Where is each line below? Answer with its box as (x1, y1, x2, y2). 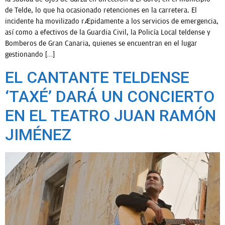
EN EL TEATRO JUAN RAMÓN (5, 105, 216, 125)
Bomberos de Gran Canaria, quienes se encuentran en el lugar (5, 39, 197, 48)
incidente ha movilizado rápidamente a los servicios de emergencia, (5, 17, 218, 26)
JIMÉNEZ (5, 125, 71, 144)
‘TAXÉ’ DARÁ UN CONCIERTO (5, 86, 214, 106)
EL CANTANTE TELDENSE (5, 67, 189, 87)
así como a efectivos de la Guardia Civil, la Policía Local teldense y (5, 28, 210, 37)
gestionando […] (5, 50, 55, 59)
